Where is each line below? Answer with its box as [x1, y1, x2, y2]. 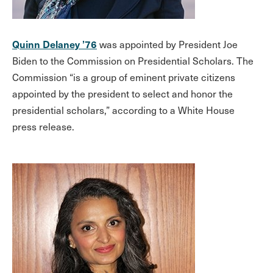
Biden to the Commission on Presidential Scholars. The [12, 54, 253, 67]
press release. [12, 120, 74, 133]
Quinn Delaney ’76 [12, 37, 97, 51]
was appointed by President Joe [97, 38, 238, 51]
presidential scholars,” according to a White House [12, 104, 235, 116]
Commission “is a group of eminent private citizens [12, 71, 235, 83]
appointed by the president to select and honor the [12, 87, 233, 100]
